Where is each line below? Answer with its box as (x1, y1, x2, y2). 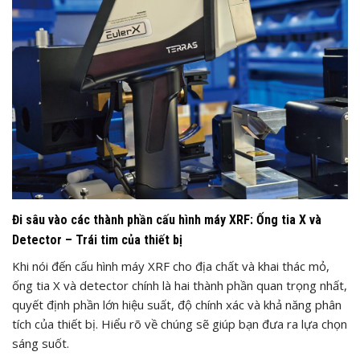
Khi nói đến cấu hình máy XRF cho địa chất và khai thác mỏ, (12, 258, 329, 274)
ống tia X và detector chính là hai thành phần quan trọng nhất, (12, 277, 347, 293)
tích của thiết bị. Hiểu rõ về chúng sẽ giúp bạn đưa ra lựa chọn (12, 316, 347, 332)
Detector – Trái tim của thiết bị (12, 232, 182, 247)
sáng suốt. (12, 335, 69, 351)
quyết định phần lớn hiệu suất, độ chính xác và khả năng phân (12, 297, 342, 313)
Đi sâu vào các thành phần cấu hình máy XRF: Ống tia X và (12, 212, 321, 227)
